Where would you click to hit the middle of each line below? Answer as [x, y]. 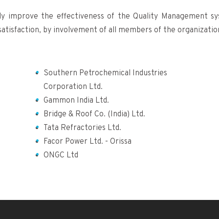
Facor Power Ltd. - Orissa [87, 142]
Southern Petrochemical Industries [105, 73]
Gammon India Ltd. [76, 100]
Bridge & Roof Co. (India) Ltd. [94, 114]
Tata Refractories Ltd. [82, 128]
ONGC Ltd [61, 155]
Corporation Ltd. [73, 87]
